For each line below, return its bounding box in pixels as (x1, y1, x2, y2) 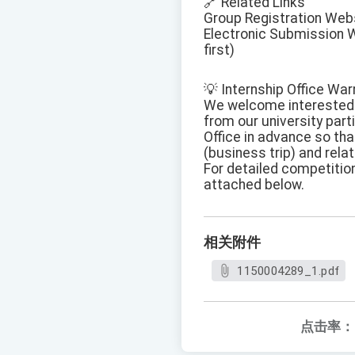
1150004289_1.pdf (237, 264, 340, 279)
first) (204, 42, 235, 59)
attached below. (204, 177, 304, 193)
